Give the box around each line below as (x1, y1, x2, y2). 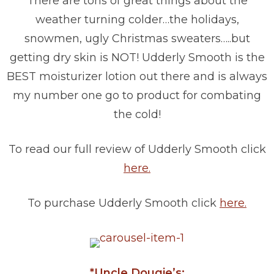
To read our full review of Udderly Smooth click (8, 143, 266, 157)
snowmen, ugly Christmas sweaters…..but (24, 32, 250, 46)
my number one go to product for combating (13, 89, 261, 103)
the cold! (113, 108, 161, 122)
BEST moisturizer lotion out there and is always (7, 70, 267, 84)
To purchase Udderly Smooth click (28, 196, 220, 210)
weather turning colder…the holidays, (35, 13, 239, 27)
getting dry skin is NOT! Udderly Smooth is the (9, 51, 265, 65)
